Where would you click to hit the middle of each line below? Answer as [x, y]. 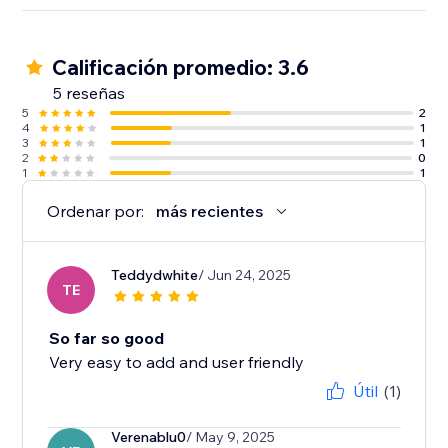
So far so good [107, 338]
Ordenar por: [96, 211]
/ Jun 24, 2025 [245, 275]
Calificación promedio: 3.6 [181, 67]
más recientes [210, 211]
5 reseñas [89, 93]
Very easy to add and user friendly [177, 362]
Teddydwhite [155, 275]
